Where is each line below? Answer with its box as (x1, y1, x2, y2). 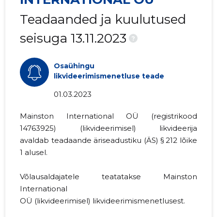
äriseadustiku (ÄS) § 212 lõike (93, 136, 197, 145)
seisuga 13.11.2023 (20, 31, 127, 46)
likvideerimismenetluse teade (54, 72, 165, 81)
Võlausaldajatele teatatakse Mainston (20, 172, 197, 182)
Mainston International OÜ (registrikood (20, 111, 197, 121)
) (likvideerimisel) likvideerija (54, 124, 197, 133)
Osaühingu (54, 62, 95, 71)
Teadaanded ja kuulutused (20, 12, 186, 28)
